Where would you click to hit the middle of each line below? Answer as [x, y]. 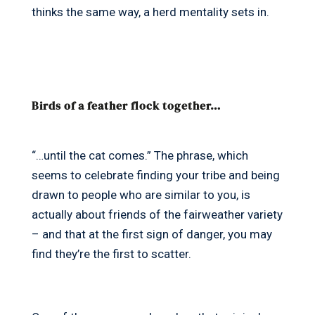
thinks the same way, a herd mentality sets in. [150, 12]
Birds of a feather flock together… [126, 106]
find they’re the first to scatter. [111, 254]
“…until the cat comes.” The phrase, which [140, 156]
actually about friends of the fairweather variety [157, 215]
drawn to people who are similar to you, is [141, 195]
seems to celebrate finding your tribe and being [155, 175]
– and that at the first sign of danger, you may [152, 234]
